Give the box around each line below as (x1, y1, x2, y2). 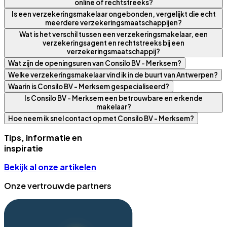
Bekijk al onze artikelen (4, 161, 96, 172)
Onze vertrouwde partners (4, 180, 111, 191)
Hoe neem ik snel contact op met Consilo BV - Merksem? (8, 113, 194, 123)
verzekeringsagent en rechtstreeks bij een (43, 38, 184, 47)
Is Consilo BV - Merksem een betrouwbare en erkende (24, 93, 203, 102)
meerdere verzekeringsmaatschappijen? (45, 18, 182, 27)
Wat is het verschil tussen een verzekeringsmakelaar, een (19, 29, 208, 39)
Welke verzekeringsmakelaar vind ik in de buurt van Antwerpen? (8, 70, 218, 79)
